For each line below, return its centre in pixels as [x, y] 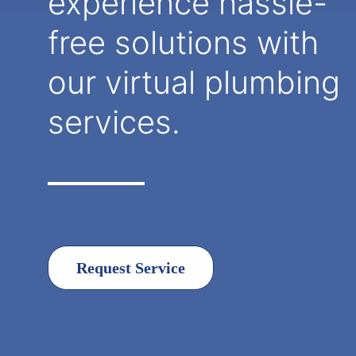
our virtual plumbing [194, 82]
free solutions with [183, 43]
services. [114, 122]
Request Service [131, 268]
